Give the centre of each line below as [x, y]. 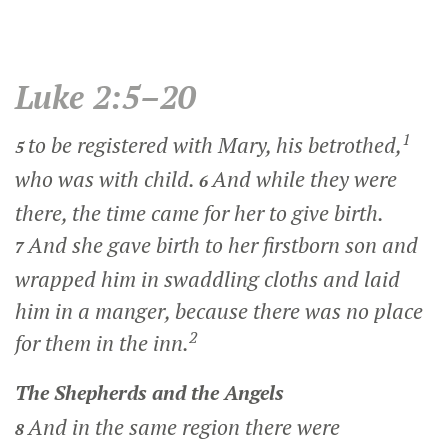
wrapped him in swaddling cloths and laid [207, 279]
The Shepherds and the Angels [149, 392]
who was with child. [107, 179]
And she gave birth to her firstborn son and [223, 245]
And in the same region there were [184, 427]
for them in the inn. [102, 343]
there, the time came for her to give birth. [199, 213]
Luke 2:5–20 [105, 97]
